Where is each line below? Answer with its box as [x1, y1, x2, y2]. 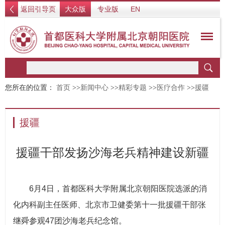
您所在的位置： [5, 84, 56, 91]
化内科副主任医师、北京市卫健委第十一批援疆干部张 [13, 200, 206, 209]
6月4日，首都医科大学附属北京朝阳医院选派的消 [29, 184, 207, 193]
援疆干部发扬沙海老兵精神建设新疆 [16, 146, 209, 159]
